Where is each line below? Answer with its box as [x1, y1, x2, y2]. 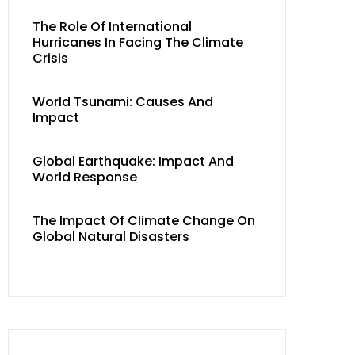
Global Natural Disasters [32, 227, 189, 246]
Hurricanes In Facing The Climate [32, 33, 243, 52]
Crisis [32, 49, 68, 67]
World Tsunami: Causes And [32, 93, 213, 111]
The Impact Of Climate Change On [32, 212, 255, 230]
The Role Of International [32, 17, 192, 36]
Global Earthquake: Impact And [32, 152, 234, 170]
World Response [32, 168, 137, 186]
